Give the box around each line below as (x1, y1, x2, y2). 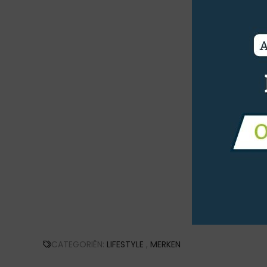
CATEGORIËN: (51, 238, 107, 250)
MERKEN (150, 238, 181, 250)
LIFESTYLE (107, 238, 144, 250)
